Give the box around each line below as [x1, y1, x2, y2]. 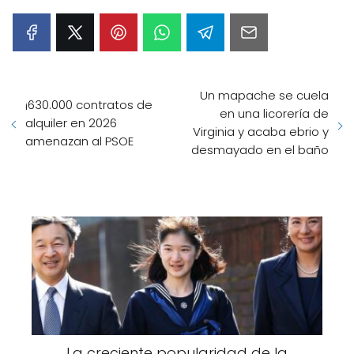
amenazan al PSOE [25, 132, 134, 149]
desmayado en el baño [191, 141, 329, 158]
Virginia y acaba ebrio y [193, 123, 329, 140]
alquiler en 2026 [25, 114, 117, 131]
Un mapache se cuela [200, 87, 329, 104]
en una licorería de [220, 105, 329, 122]
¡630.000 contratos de [25, 96, 153, 113]
